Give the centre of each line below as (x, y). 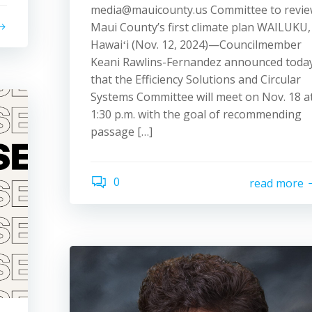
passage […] (122, 132)
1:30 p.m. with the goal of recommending (196, 114)
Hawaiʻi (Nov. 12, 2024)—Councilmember (196, 45)
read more (276, 183)
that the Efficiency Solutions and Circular (196, 79)
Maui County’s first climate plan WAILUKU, (201, 27)
